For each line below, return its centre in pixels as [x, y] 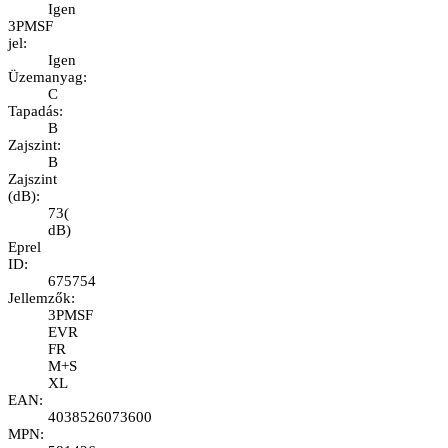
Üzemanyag [45, 77]
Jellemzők [39, 298]
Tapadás [33, 111]
